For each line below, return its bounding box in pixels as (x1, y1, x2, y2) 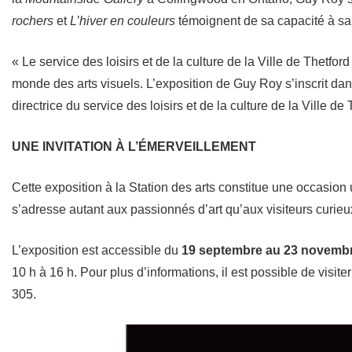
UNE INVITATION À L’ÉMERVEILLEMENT (12, 139, 256, 153)
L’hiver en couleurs (70, 13, 175, 27)
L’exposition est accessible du (12, 243, 181, 257)
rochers (12, 13, 53, 27)
